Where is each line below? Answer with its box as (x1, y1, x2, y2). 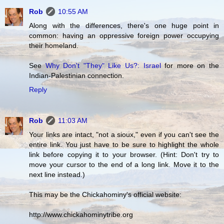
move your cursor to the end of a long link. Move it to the (29, 160, 219, 169)
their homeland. (29, 41, 78, 50)
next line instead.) (29, 170, 85, 179)
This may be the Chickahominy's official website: (29, 190, 181, 199)
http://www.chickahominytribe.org (29, 210, 133, 219)
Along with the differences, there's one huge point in (29, 21, 219, 30)
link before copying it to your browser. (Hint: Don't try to (29, 150, 219, 159)
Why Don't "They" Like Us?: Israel (45, 61, 161, 70)
